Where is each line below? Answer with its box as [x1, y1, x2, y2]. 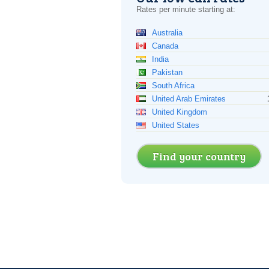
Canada [152, 41, 178, 50]
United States [152, 121, 199, 130]
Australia [152, 28, 183, 37]
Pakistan [152, 68, 183, 77]
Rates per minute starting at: [136, 5, 235, 14]
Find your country [153, 149, 246, 163]
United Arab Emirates [152, 94, 226, 103]
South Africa [152, 81, 195, 90]
